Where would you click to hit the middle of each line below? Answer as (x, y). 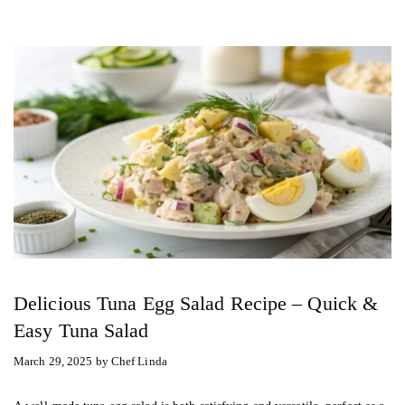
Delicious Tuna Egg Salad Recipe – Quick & (196, 304)
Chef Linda (139, 361)
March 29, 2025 (53, 361)
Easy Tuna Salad (81, 331)
